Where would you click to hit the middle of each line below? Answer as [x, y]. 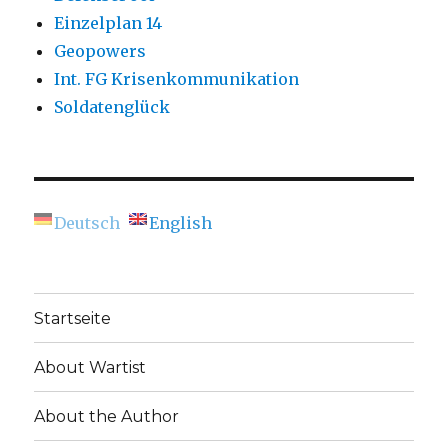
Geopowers [100, 51]
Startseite [73, 318]
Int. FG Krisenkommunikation [177, 79]
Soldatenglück [112, 107]
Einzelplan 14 [108, 23]
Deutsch [87, 223]
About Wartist [90, 367]
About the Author [107, 416]
